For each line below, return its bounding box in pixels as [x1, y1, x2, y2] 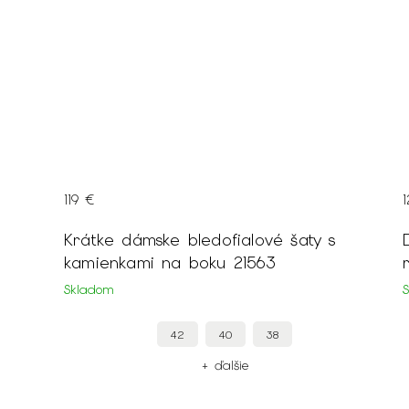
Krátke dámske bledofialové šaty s [64, 229, 336, 251]
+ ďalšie [200, 357, 248, 374]
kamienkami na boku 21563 [64, 252, 276, 274]
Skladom [64, 281, 114, 299]
